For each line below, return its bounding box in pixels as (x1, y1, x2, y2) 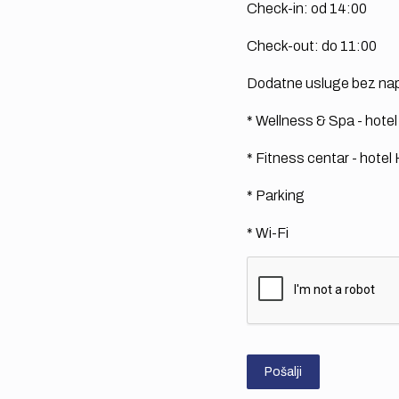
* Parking (246, 188, 305, 203)
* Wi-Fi (246, 225, 289, 240)
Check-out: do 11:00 (246, 38, 377, 53)
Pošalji (264, 365, 302, 379)
